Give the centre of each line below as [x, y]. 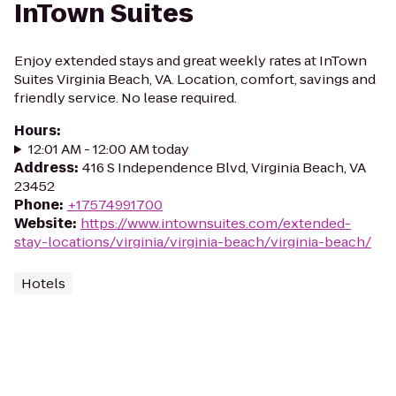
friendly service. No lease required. [126, 98]
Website [43, 223]
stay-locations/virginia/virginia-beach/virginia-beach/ [193, 242]
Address [44, 168]
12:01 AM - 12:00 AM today [108, 149]
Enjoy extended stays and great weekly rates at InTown [190, 61]
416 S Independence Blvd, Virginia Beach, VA [224, 168]
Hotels [43, 283]
